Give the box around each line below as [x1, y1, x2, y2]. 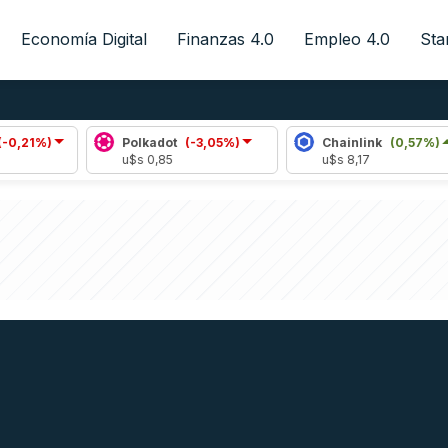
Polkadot [66, 134, 122, 150]
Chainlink [266, 134, 327, 150]
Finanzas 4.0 [176, 29, 274, 49]
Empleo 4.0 [303, 29, 390, 49]
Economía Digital [20, 29, 147, 49]
